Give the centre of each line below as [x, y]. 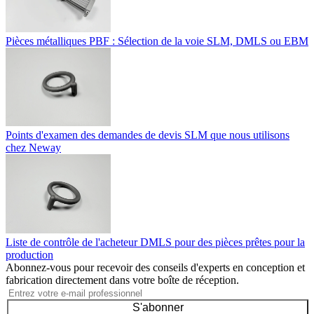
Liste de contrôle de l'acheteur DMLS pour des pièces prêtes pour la [155, 242]
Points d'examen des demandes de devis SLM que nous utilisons [148, 135]
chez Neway [33, 148]
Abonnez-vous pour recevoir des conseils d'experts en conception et [155, 267]
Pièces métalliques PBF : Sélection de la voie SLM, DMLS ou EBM [157, 41]
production [29, 254]
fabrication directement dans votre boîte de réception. [122, 280]
